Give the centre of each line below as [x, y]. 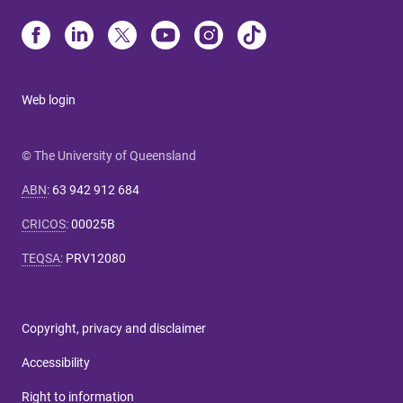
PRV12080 [96, 258]
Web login [49, 100]
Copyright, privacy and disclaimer [114, 328]
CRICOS [44, 224]
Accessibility [56, 363]
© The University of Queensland [109, 156]
